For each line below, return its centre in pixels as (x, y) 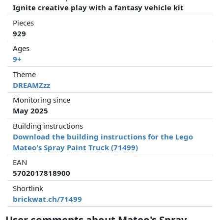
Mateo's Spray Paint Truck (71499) (76, 147)
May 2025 (31, 111)
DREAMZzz (32, 85)
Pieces (24, 22)
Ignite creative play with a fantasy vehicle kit (98, 8)
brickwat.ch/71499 (48, 199)
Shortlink (28, 188)
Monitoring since (42, 100)
